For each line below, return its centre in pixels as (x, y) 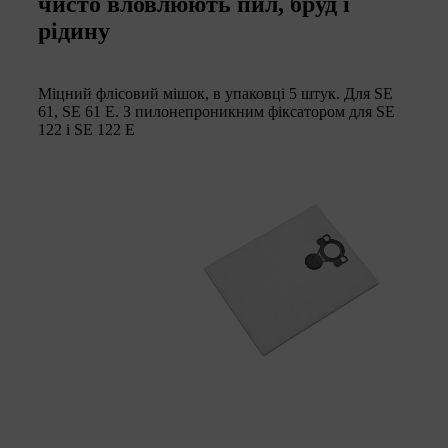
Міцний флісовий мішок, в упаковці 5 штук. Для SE (215, 93)
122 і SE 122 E (86, 129)
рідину (74, 30)
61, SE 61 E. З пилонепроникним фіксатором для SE (216, 111)
